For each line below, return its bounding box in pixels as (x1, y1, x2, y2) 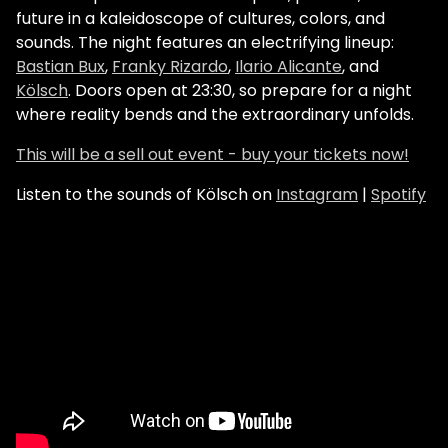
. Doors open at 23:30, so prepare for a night (68, 79, 412, 103)
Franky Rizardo (112, 55, 228, 79)
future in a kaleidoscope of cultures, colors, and (16, 7, 385, 31)
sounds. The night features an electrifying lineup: (16, 31, 394, 55)
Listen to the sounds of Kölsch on (16, 183, 276, 207)
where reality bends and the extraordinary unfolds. (16, 103, 414, 127)
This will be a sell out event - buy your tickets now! (16, 143, 409, 167)
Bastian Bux (16, 55, 105, 79)
